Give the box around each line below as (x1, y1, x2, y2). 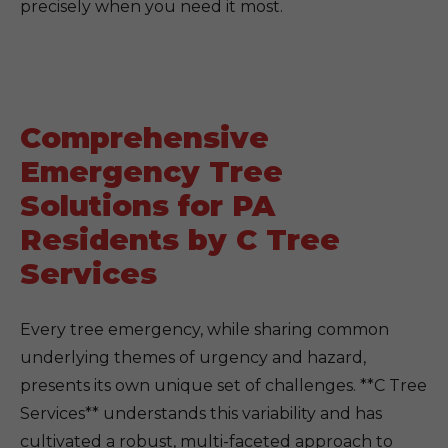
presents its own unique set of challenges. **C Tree (20, 376, 427, 395)
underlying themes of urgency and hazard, (20, 348, 366, 367)
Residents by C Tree (20, 222, 340, 257)
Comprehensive (20, 120, 269, 155)
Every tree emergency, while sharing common (20, 320, 389, 339)
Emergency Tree (20, 154, 283, 189)
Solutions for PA (20, 188, 275, 223)
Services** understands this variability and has (20, 404, 382, 423)
